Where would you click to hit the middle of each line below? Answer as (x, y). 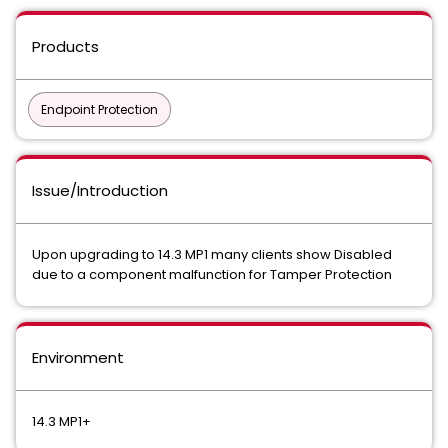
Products (65, 46)
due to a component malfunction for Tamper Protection (212, 274)
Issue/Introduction (100, 190)
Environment (78, 357)
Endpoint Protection (99, 109)
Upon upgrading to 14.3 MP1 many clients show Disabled (212, 254)
